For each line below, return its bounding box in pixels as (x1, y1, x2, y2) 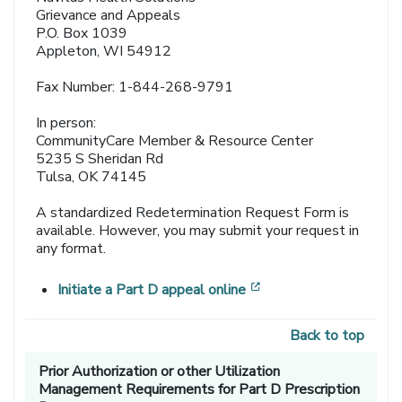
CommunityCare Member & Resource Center (36, 131, 314, 152)
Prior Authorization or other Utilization (39, 362, 281, 382)
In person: (36, 113, 97, 134)
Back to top (289, 326, 364, 346)
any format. (36, 239, 107, 259)
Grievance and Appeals (36, 5, 181, 26)
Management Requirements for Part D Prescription (39, 380, 361, 400)
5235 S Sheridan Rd (36, 149, 164, 170)
